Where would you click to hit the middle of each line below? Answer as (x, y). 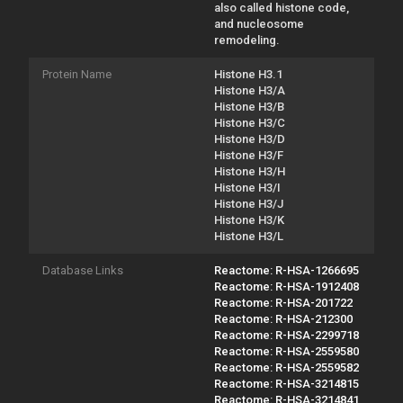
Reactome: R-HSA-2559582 (287, 367)
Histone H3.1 (248, 74)
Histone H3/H (250, 171)
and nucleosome (259, 23)
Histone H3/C (250, 122)
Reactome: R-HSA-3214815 (287, 383)
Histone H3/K (249, 219)
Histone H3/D (250, 139)
